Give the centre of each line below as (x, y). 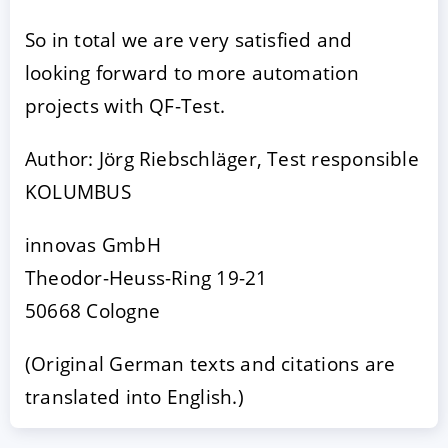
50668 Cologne (92, 310)
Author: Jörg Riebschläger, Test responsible (222, 158)
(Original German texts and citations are (210, 363)
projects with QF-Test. (125, 105)
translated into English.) (134, 396)
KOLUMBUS (78, 191)
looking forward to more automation (192, 72)
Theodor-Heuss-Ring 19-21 (146, 277)
